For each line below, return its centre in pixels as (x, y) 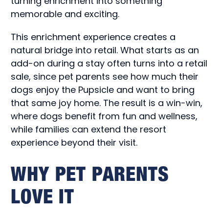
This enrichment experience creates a (93, 37)
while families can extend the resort (89, 129)
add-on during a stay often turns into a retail (109, 63)
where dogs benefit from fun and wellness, (104, 116)
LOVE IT (43, 196)
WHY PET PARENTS (90, 174)
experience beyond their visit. (74, 142)
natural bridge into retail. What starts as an (105, 50)
